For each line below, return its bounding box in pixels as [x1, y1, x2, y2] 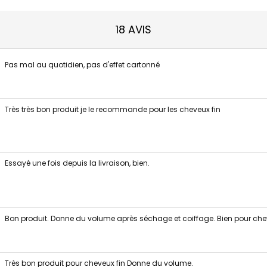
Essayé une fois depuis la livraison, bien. [4, 158, 150, 168]
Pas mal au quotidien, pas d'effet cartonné [4, 60, 160, 70]
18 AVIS [116, 22, 151, 37]
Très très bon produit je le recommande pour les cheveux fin [4, 104, 221, 114]
